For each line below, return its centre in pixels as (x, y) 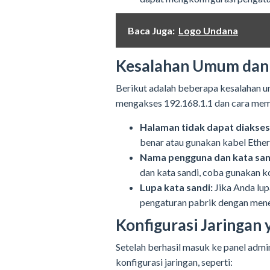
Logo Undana (208, 30)
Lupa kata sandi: (176, 187)
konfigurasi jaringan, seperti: (174, 262)
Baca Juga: (151, 30)
